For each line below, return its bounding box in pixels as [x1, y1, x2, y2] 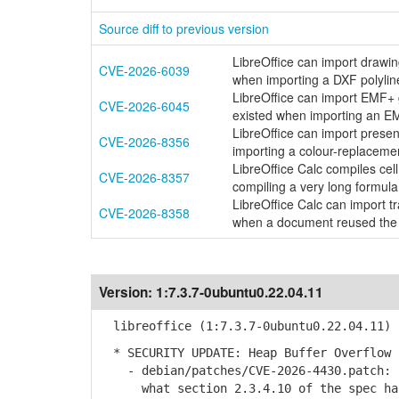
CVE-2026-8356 [99, 133, 190, 151]
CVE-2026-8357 [99, 168, 190, 186]
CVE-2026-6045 [99, 97, 190, 115]
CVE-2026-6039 [99, 61, 190, 79]
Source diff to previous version [99, 20, 269, 37]
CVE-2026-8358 [99, 204, 190, 222]
